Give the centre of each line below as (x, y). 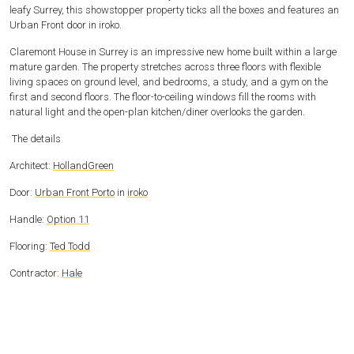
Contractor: (36, 273)
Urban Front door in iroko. (66, 25)
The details (36, 139)
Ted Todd (70, 247)
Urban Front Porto (75, 193)
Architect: (31, 166)
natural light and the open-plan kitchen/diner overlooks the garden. (157, 112)
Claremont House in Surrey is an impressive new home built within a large (173, 52)
